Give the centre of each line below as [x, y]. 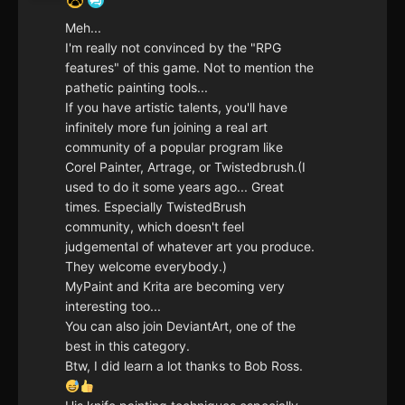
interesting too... [113, 306]
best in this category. [127, 346]
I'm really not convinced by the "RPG [173, 48]
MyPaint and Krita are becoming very [175, 287]
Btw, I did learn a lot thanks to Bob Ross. [184, 366]
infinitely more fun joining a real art [166, 127]
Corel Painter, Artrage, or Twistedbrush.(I [185, 167]
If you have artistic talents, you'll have [176, 108]
